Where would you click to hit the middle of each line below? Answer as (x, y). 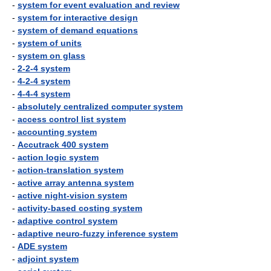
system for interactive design (78, 18)
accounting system (57, 132)
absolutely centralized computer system (100, 106)
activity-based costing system (80, 208)
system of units (50, 43)
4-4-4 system (44, 94)
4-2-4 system (44, 81)
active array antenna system (76, 183)
